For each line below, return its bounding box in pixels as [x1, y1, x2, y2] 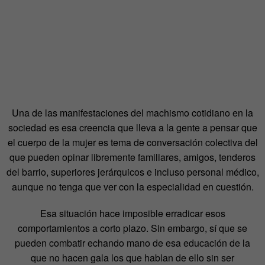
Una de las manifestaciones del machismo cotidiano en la [12, 105, 253, 119]
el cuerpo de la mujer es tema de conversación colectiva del [7, 135, 258, 149]
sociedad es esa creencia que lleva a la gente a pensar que [8, 120, 257, 134]
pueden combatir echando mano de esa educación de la [15, 235, 250, 250]
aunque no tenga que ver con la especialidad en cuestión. [11, 179, 254, 193]
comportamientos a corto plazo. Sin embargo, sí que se [18, 221, 247, 235]
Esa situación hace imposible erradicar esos [40, 206, 225, 220]
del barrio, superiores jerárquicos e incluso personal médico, [6, 164, 259, 179]
